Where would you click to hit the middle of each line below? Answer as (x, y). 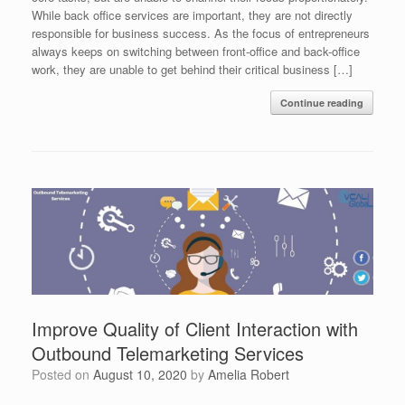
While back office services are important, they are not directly (192, 14)
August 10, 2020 (140, 375)
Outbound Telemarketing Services (168, 353)
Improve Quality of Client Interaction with (195, 329)
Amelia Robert (249, 375)
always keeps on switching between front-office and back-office (196, 51)
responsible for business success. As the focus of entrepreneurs (201, 33)
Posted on (66, 375)
